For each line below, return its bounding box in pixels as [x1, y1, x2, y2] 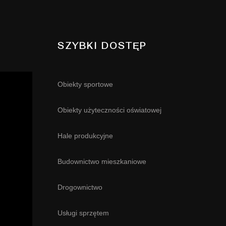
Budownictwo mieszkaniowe [57, 157, 146, 165]
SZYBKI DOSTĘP [57, 40, 146, 51]
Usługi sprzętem [57, 209, 109, 217]
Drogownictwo [57, 183, 102, 191]
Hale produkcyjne [57, 132, 113, 140]
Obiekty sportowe [57, 80, 113, 88]
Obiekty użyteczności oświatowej [57, 106, 161, 114]
